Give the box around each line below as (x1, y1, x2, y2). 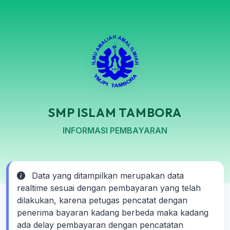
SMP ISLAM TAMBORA (48, 105, 182, 120)
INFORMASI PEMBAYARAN (63, 125, 167, 136)
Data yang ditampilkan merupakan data (29, 170, 184, 181)
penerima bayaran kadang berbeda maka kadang (17, 207, 208, 218)
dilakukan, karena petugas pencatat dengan (17, 195, 187, 205)
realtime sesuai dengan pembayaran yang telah (17, 183, 201, 193)
